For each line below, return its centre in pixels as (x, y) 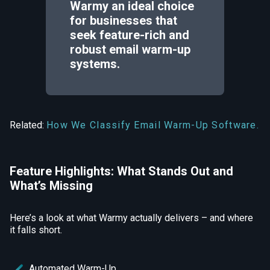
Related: (28, 125)
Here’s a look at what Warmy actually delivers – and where (131, 218)
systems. (95, 64)
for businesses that (124, 20)
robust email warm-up (130, 49)
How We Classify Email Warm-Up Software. (153, 125)
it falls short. (36, 230)
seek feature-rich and (130, 35)
